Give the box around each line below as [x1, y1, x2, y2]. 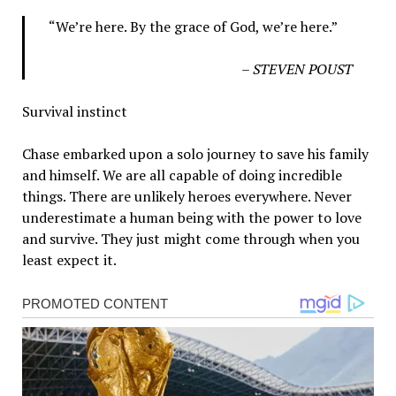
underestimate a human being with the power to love [21, 208, 362, 228]
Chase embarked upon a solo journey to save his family [21, 144, 369, 164]
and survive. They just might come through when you [21, 229, 360, 249]
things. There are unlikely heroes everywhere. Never [21, 187, 352, 207]
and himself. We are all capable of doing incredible [21, 165, 342, 186]
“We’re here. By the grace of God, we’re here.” [45, 17, 338, 37]
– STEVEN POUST [241, 59, 354, 80]
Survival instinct [21, 102, 127, 122]
